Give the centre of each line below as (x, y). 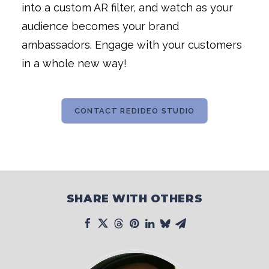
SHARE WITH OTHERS (134, 199)
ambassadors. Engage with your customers (132, 45)
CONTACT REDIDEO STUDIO (134, 111)
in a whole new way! (74, 63)
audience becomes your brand (100, 26)
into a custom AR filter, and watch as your (127, 8)
